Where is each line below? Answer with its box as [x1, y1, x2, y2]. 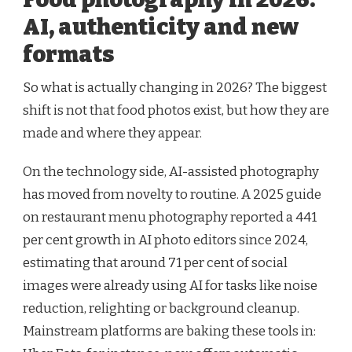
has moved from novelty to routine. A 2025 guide [23, 185, 321, 203]
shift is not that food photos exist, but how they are [23, 101, 329, 119]
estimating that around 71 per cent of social [23, 254, 288, 271]
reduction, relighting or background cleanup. [23, 299, 299, 317]
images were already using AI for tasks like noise [23, 277, 317, 294]
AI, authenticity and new [23, 13, 299, 41]
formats [23, 40, 114, 68]
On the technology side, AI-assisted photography [23, 163, 319, 180]
